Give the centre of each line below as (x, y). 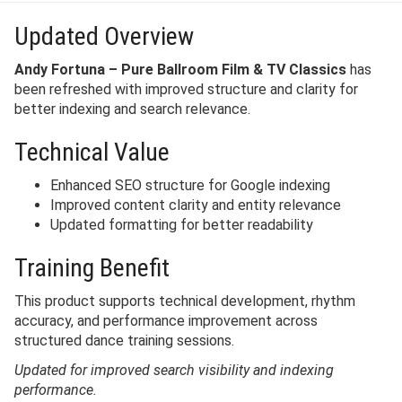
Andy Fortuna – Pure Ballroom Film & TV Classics (180, 70)
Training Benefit (92, 268)
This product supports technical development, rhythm (185, 301)
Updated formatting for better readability (182, 225)
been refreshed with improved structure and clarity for (186, 89)
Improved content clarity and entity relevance (196, 205)
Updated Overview (104, 36)
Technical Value (92, 152)
